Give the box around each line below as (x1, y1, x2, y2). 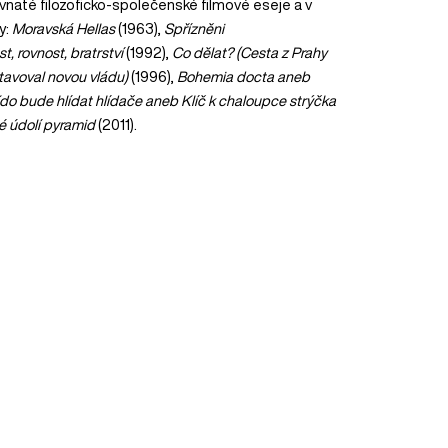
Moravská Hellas (11, 21, 115, 37)
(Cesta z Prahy (235, 45, 327, 61)
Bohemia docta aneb (176, 69, 310, 85)
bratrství (69, 45, 123, 61)
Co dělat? (171, 45, 233, 61)
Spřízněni (163, 21, 224, 37)
